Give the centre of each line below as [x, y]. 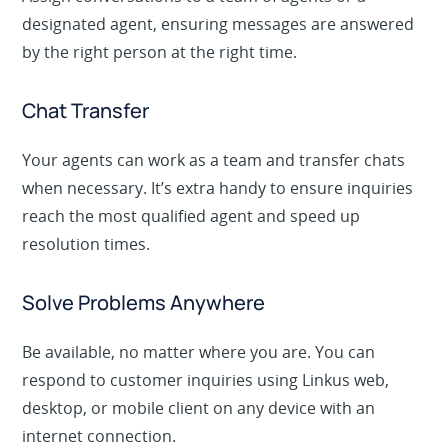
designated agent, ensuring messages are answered [218, 50]
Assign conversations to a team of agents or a [194, 22]
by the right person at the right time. [160, 78]
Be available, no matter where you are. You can [199, 378]
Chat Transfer [86, 137]
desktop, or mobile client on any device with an [199, 434]
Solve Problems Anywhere [144, 329]
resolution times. [86, 270]
